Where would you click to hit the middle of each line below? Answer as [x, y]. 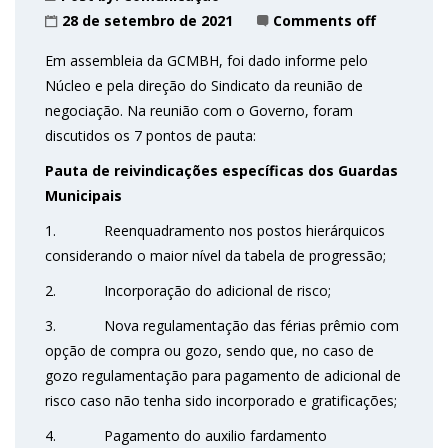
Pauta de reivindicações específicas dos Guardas [221, 171]
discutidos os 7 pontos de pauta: [152, 136]
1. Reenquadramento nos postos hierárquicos [215, 231]
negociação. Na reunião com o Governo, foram [199, 111]
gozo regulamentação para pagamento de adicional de [223, 376]
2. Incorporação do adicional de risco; [188, 291]
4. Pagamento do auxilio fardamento [186, 436]
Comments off [324, 21]
